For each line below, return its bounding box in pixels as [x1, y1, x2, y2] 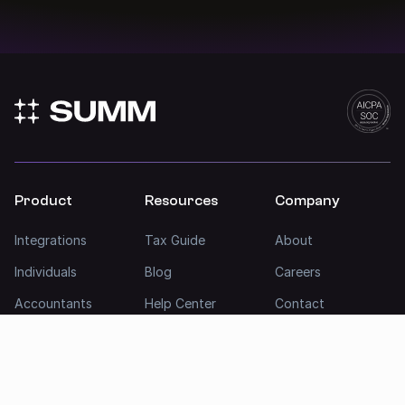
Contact [275, 295, 325, 311]
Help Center [145, 295, 216, 311]
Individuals [14, 263, 77, 279]
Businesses [14, 326, 80, 343]
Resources [145, 192, 218, 209]
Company [275, 192, 340, 209]
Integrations [14, 231, 87, 248]
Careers [275, 263, 321, 279]
